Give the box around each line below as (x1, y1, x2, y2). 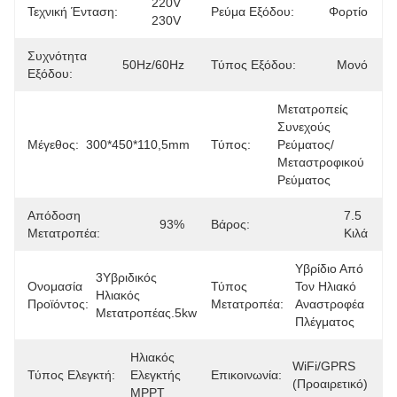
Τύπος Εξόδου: (211, 58, 296, 72)
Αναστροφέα (295, 297, 364, 311)
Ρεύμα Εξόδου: (211, 4, 294, 19)
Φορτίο (329, 4, 368, 19)
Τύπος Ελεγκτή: (27, 368, 115, 382)
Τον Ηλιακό (295, 279, 356, 293)
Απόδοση (27, 208, 81, 222)
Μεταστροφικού (277, 155, 364, 169)
